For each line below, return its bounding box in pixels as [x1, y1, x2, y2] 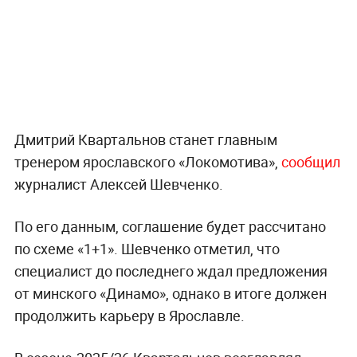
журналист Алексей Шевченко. [14, 175, 223, 194]
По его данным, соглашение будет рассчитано [14, 217, 326, 237]
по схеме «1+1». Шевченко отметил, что [14, 239, 280, 259]
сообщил [280, 152, 340, 172]
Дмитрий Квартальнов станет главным [14, 130, 277, 150]
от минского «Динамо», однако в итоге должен [14, 284, 327, 304]
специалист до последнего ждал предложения [14, 261, 328, 281]
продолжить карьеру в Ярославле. [14, 306, 245, 326]
